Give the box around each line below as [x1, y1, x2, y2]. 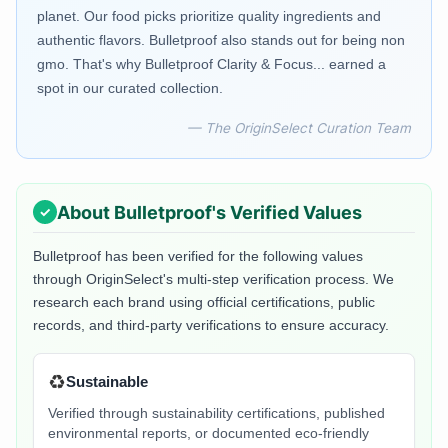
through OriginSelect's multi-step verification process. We [33, 271, 394, 288]
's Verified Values [212, 201, 362, 223]
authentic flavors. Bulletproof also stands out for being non [37, 32, 405, 49]
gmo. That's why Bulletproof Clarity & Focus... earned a [37, 56, 386, 73]
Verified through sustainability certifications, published [48, 406, 385, 422]
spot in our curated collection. [37, 80, 223, 97]
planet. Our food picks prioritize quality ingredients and [37, 8, 381, 25]
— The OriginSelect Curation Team [187, 120, 411, 137]
